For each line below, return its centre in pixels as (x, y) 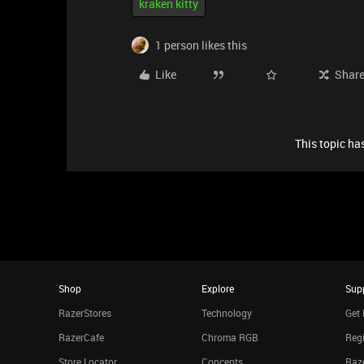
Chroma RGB (230, 337)
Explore (218, 288)
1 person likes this (201, 45)
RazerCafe (81, 337)
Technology (227, 313)
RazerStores (85, 313)
